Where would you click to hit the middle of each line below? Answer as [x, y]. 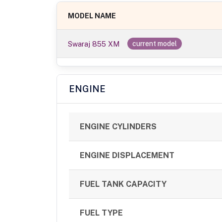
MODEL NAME [92, 16]
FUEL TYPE [102, 213]
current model [155, 44]
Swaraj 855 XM [94, 44]
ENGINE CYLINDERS [118, 127]
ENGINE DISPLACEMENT [127, 156]
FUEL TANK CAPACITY [123, 184]
